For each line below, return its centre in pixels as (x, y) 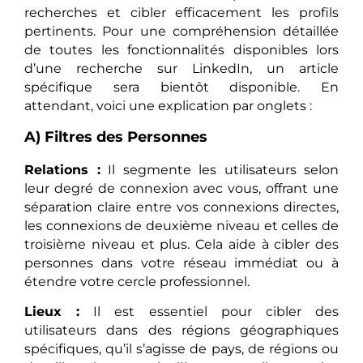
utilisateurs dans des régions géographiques (181, 331)
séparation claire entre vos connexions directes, (181, 207)
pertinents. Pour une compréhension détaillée (181, 32)
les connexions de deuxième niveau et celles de (181, 225)
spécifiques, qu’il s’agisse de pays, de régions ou (181, 349)
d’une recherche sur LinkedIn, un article (181, 69)
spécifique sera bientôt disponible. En (181, 88)
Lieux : (52, 312)
